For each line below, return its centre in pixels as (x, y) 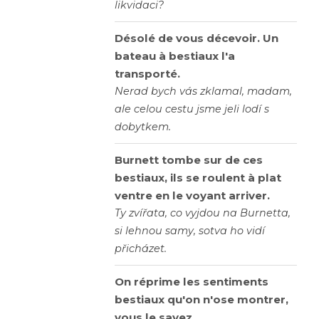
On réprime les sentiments (192, 282)
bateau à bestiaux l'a (175, 56)
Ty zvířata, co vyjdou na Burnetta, (203, 213)
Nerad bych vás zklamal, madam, (203, 91)
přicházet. (141, 249)
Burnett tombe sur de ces (189, 160)
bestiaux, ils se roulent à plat (198, 178)
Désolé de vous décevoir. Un (197, 38)
